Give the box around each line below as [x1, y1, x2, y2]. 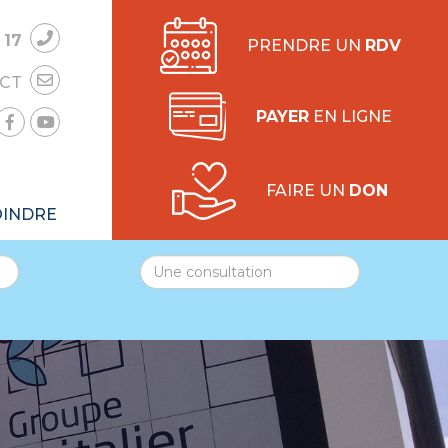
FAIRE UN [266, 181, 349, 200]
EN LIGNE [308, 106, 392, 126]
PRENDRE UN [246, 35, 365, 55]
